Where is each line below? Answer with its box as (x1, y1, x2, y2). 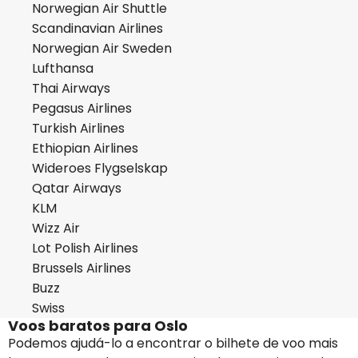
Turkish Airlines (32, 119, 125, 137)
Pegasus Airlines (32, 99, 132, 117)
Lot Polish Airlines (32, 239, 138, 257)
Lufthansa (32, 59, 93, 78)
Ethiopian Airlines (32, 139, 138, 157)
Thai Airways (32, 79, 110, 97)
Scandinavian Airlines (32, 19, 163, 38)
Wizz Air (32, 219, 80, 237)
